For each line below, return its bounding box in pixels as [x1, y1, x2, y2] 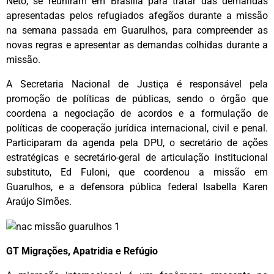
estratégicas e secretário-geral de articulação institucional [6, 152, 268, 164]
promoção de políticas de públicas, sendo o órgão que [6, 93, 268, 105]
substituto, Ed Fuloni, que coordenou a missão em [6, 166, 268, 179]
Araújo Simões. [6, 196, 72, 208]
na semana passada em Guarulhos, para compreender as [6, 24, 268, 37]
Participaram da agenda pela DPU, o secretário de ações [6, 137, 268, 149]
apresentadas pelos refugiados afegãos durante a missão [6, 10, 268, 22]
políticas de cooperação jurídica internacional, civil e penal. [6, 122, 268, 135]
